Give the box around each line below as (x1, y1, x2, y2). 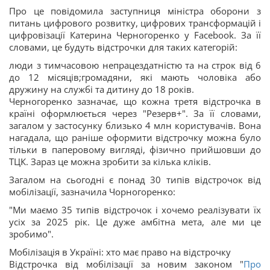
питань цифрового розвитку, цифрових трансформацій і (9, 17, 261, 29)
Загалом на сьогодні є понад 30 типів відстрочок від (9, 174, 261, 186)
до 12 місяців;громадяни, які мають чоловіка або (9, 71, 261, 83)
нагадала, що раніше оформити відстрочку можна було (9, 131, 261, 143)
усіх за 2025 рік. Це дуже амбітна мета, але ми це (9, 216, 261, 228)
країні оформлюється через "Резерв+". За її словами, (9, 107, 261, 119)
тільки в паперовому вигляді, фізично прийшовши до (9, 143, 261, 155)
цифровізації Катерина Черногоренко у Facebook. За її (9, 29, 261, 41)
